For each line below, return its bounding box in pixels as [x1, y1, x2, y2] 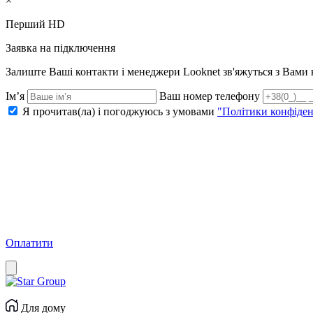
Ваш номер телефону [159, 90, 263, 102]
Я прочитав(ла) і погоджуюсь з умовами [22, 105, 217, 117]
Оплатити [6, 237, 53, 249]
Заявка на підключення [6, 42, 115, 54]
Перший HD [6, 18, 65, 30]
